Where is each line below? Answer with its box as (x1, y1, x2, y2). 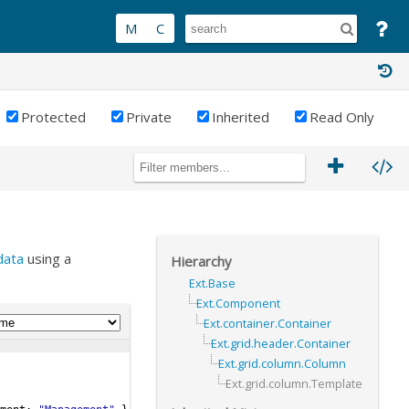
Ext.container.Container (204, 314, 331, 331)
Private (126, 108, 172, 127)
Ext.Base (189, 274, 236, 291)
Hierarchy (171, 251, 231, 270)
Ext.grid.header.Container (211, 334, 351, 351)
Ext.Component (196, 294, 280, 311)
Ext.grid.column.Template (225, 374, 362, 392)
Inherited (212, 108, 269, 127)
